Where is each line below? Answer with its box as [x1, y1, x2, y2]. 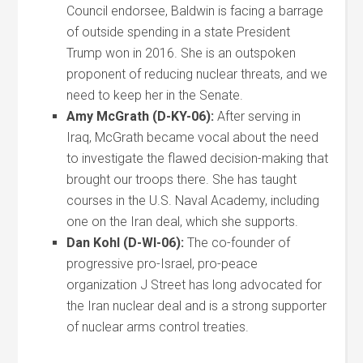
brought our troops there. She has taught [66, 172, 297, 187]
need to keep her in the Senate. [66, 88, 244, 103]
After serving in [214, 109, 301, 124]
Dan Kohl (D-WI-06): [66, 235, 185, 250]
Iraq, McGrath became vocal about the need [66, 130, 319, 145]
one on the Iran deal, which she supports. [66, 214, 299, 229]
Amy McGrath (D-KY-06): [66, 109, 215, 124]
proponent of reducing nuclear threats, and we [66, 66, 328, 82]
